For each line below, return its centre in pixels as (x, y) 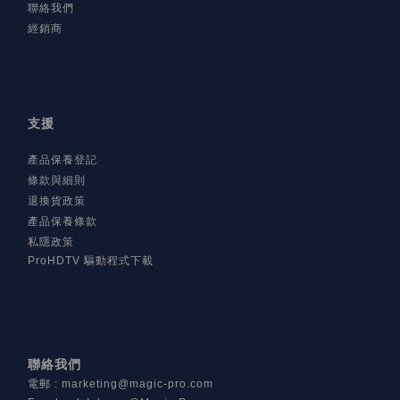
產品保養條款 (62, 222)
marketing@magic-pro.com (137, 384)
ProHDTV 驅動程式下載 (91, 261)
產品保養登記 (62, 160)
